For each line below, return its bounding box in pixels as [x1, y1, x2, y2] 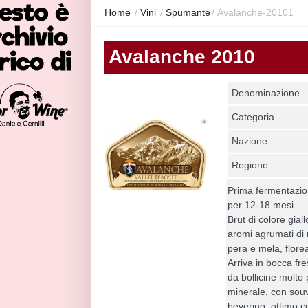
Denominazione [232, 87, 300, 98]
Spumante [166, 6, 210, 18]
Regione [232, 159, 269, 170]
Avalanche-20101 [217, 6, 294, 18]
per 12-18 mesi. [228, 199, 297, 210]
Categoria [232, 111, 275, 122]
